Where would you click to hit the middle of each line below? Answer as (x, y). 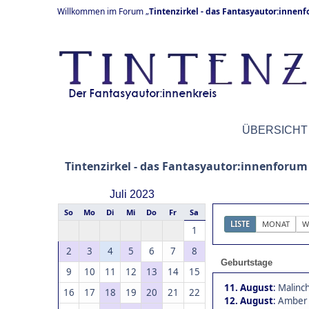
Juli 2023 (132, 194)
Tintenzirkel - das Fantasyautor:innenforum (186, 166)
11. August (249, 288)
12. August (249, 301)
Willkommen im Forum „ (103, 11)
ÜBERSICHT (275, 130)
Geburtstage (247, 262)
